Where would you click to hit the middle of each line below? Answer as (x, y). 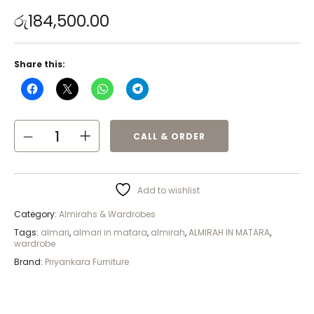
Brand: (29, 262)
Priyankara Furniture (87, 262)
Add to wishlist (169, 191)
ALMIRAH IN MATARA (229, 233)
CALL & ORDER (169, 136)
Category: (36, 214)
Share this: (40, 64)
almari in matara (110, 233)
